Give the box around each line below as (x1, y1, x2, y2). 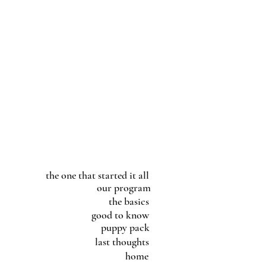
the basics (109, 195, 149, 208)
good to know (91, 208, 149, 221)
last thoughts (94, 235, 149, 248)
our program (96, 181, 151, 194)
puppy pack (100, 221, 150, 234)
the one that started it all (46, 169, 149, 182)
